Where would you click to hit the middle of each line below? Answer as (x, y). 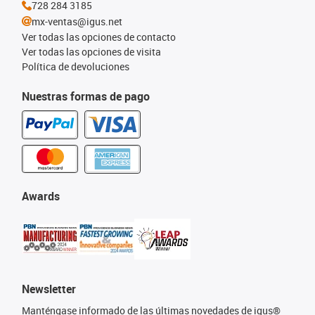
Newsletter (49, 289)
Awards (41, 196)
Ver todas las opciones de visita (91, 52)
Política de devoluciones (76, 66)
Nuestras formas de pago (86, 96)
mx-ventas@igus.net (77, 21)
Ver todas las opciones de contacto (99, 37)
